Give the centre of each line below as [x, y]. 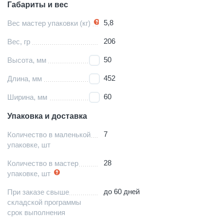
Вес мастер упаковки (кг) [49, 23]
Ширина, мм [27, 97]
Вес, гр [19, 41]
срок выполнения [36, 212]
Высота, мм [27, 60]
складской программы [44, 202]
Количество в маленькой [49, 134]
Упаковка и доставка [47, 116]
